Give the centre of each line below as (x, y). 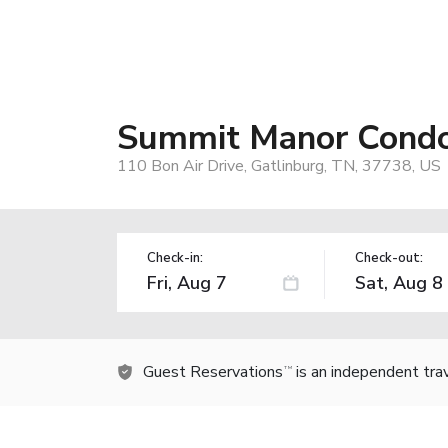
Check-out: (388, 257)
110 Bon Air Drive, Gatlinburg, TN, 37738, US (279, 165)
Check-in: (175, 257)
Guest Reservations (213, 371)
